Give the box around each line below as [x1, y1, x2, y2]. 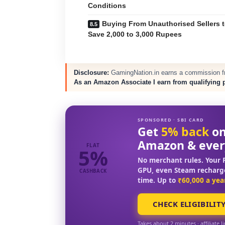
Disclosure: [74, 68, 109, 76]
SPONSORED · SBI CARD [138, 116, 204, 123]
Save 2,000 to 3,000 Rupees [88, 30, 182, 38]
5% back [161, 123, 209, 140]
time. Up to [138, 175, 178, 185]
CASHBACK [79, 167, 107, 174]
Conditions [88, 1, 126, 10]
